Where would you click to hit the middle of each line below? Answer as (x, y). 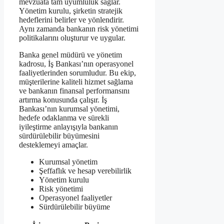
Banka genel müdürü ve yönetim (70, 55)
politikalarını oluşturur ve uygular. (72, 38)
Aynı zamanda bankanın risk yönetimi (79, 29)
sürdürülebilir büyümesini (59, 136)
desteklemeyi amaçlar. (53, 145)
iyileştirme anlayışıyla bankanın (68, 127)
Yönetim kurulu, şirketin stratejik (71, 11)
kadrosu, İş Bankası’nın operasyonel (76, 64)
